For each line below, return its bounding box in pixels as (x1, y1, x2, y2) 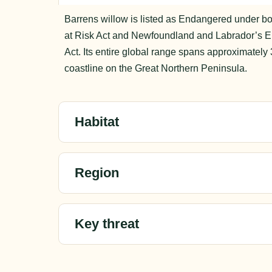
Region (75, 165, 119, 180)
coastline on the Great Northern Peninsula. (64, 63, 247, 74)
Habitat (75, 114, 119, 129)
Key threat (75, 216, 139, 231)
